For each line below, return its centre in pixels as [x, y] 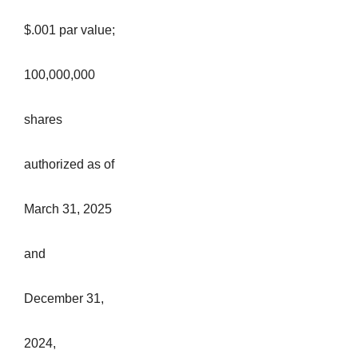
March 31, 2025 [68, 209]
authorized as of [69, 165]
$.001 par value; [70, 30]
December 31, [64, 299]
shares [43, 120]
